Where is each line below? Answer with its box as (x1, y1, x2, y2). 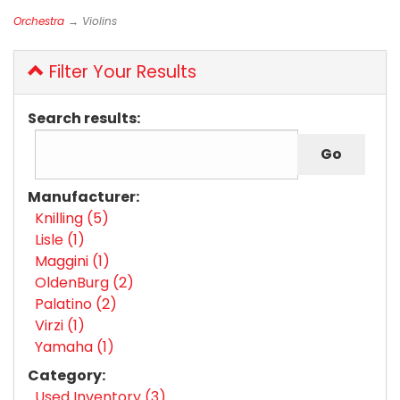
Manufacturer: (28, 186, 139, 207)
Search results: (28, 107, 140, 129)
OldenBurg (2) (35, 271, 134, 293)
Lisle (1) (35, 229, 85, 250)
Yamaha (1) (35, 336, 114, 357)
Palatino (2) (35, 293, 117, 314)
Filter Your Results (45, 59, 196, 84)
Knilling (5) (35, 207, 109, 229)
